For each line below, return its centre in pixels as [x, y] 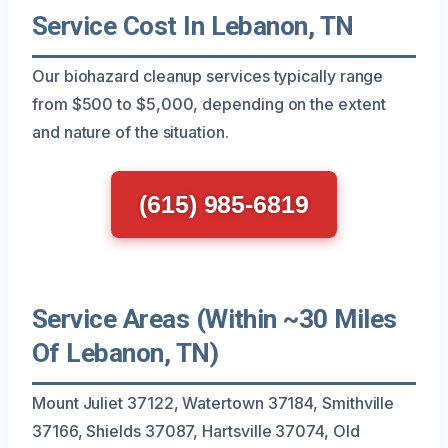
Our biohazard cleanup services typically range [208, 75]
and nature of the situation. [130, 131]
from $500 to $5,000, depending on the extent [209, 103]
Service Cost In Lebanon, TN [193, 25]
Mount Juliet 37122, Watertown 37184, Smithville [213, 402]
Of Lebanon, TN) [125, 352]
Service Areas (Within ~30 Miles [214, 318]
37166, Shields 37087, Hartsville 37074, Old [196, 430]
